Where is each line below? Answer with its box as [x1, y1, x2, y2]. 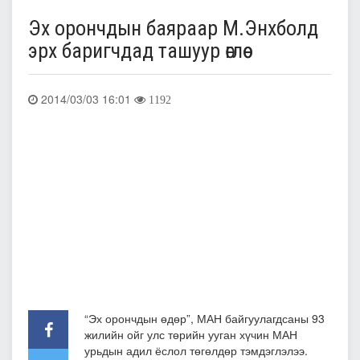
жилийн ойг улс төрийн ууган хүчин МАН [84, 325, 297, 342]
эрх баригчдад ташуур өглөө [28, 39, 243, 63]
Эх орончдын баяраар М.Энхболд [28, 16, 318, 40]
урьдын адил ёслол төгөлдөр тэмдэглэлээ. [84, 342, 308, 358]
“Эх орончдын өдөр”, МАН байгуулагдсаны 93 [84, 309, 325, 326]
